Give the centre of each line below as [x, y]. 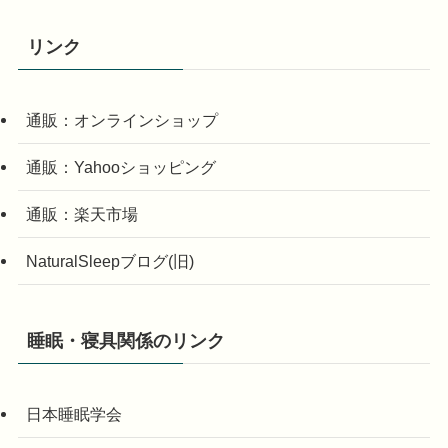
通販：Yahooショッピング [120, 166]
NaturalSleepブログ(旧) [109, 261]
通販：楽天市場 [81, 214]
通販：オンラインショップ [121, 119]
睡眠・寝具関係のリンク [125, 340]
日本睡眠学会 [73, 413]
